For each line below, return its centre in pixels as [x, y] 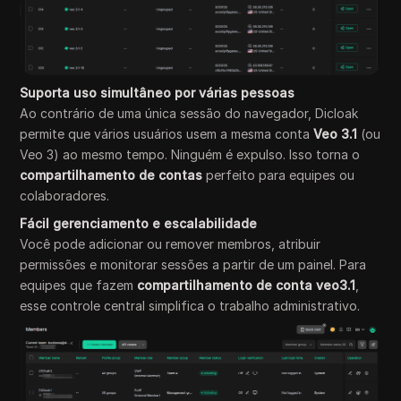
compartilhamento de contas [111, 175]
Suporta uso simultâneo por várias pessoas [158, 93]
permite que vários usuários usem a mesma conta [167, 134]
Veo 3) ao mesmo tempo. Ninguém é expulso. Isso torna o [190, 155]
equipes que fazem [79, 286]
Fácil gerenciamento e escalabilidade [139, 224]
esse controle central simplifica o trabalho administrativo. [190, 306]
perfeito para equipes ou [279, 175]
